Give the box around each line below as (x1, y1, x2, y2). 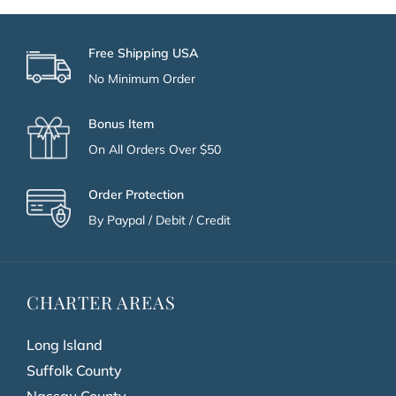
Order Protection (88, 187, 184, 202)
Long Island (27, 336, 103, 354)
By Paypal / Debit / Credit (88, 212, 231, 228)
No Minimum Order (88, 71, 195, 87)
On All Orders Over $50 (88, 141, 221, 157)
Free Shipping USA (88, 45, 198, 61)
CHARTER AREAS (27, 290, 176, 314)
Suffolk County (27, 362, 122, 379)
